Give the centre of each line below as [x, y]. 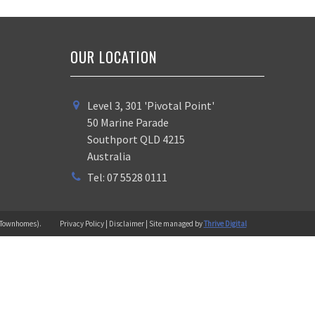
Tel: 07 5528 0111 [127, 177]
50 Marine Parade [128, 122]
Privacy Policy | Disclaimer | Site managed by [131, 224]
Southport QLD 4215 [136, 139]
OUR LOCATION [114, 57]
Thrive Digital [225, 224]
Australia [109, 156]
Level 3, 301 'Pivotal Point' [151, 105]
